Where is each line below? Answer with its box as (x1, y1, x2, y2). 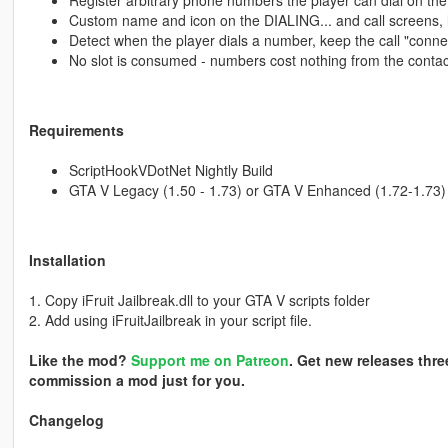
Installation (28, 250, 106, 271)
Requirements (28, 120, 124, 141)
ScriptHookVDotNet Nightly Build (68, 160, 273, 181)
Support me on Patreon (130, 350, 289, 371)
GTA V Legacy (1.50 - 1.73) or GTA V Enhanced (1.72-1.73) (68, 180, 446, 201)
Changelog (28, 410, 104, 431)
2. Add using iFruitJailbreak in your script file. (28, 310, 312, 331)
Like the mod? (28, 350, 131, 371)
